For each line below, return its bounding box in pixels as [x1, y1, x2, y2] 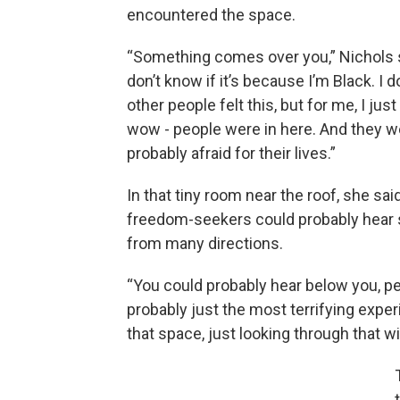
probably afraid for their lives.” [127, 143, 336, 162]
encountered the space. [127, 4, 296, 24]
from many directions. [127, 233, 283, 253]
